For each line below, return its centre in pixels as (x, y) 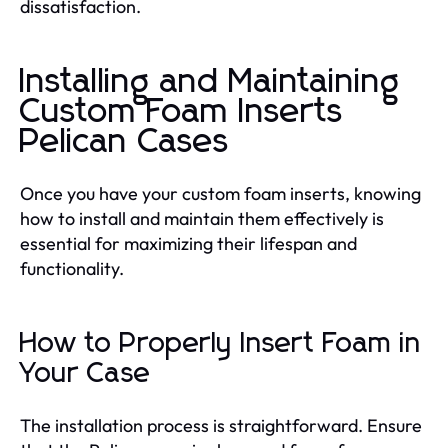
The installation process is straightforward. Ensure (221, 425)
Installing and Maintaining (210, 81)
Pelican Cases (125, 141)
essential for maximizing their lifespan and (188, 243)
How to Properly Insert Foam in (220, 343)
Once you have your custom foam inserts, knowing (220, 193)
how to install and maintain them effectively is (202, 218)
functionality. (72, 268)
